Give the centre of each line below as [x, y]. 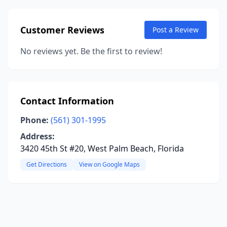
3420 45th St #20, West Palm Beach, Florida [102, 148]
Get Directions [47, 164]
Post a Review [176, 30]
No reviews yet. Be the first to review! [91, 51]
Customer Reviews [62, 30]
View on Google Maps [109, 164]
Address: [37, 136]
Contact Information [67, 101]
